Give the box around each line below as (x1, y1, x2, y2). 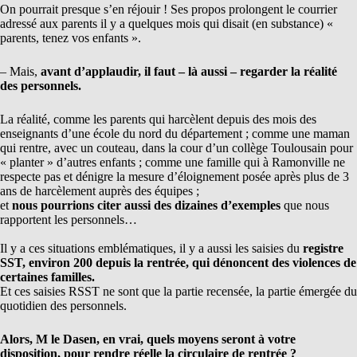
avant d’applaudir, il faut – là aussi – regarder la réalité (41, 65, 337, 79)
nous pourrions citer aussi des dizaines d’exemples (12, 198, 280, 213)
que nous (280, 198, 329, 213)
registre (303, 241, 343, 256)
